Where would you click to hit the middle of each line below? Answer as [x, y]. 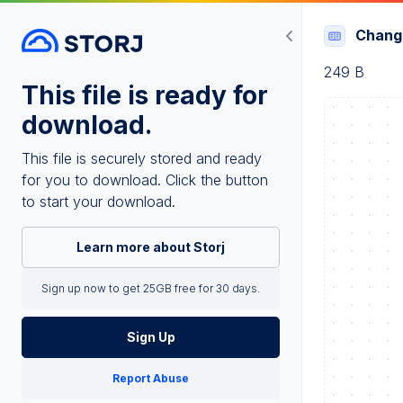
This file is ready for [145, 96]
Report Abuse [151, 379]
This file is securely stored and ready [142, 159]
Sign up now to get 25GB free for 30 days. [151, 289]
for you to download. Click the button [145, 180]
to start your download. [99, 202]
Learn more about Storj [151, 247]
